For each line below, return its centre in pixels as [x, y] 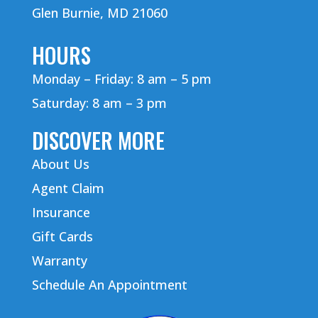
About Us [60, 164]
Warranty [59, 261]
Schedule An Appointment [109, 285]
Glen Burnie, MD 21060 [99, 13]
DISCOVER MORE [98, 141]
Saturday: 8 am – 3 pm [99, 103]
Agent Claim [68, 188]
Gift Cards [62, 237]
